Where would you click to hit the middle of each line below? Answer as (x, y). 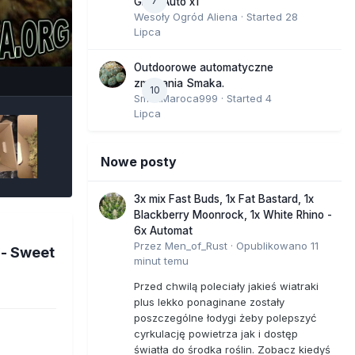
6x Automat (163, 230)
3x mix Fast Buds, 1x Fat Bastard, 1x (224, 198)
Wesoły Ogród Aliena (186, 16)
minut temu (161, 260)
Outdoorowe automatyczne (204, 67)
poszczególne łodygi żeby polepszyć (225, 317)
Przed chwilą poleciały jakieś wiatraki (226, 286)
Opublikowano (273, 245)
